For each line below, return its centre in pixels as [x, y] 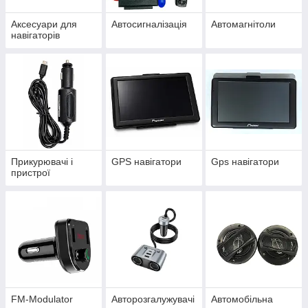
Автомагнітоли [244, 24]
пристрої [31, 173]
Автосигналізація [149, 24]
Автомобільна [242, 299]
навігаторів [35, 35]
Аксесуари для [44, 24]
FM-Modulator [42, 299]
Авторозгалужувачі [153, 299]
